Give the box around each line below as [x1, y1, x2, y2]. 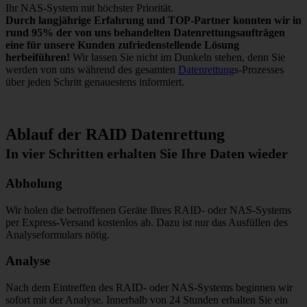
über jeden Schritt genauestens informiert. [5, 76, 184, 88]
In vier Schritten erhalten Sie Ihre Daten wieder [5, 146, 288, 162]
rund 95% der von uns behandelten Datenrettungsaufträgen [5, 27, 285, 39]
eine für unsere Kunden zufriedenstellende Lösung [5, 39, 239, 51]
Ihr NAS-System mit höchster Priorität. [5, 2, 173, 14]
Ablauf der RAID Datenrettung [5, 125, 225, 144]
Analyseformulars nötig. [5, 228, 110, 241]
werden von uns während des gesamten [5, 64, 178, 76]
